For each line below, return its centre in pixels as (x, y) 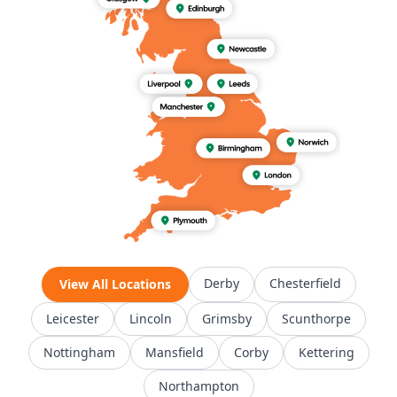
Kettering (326, 352)
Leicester (73, 318)
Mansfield (174, 352)
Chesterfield (305, 283)
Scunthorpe (316, 318)
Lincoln (151, 318)
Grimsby (227, 318)
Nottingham (79, 352)
